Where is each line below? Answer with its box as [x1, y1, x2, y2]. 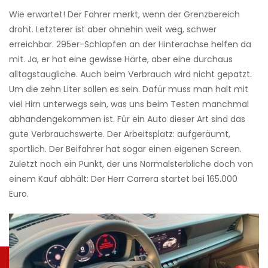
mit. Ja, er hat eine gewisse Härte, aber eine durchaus [9, 53, 233, 66]
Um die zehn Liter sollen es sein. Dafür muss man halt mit [9, 83, 248, 96]
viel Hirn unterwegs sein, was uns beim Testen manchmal [9, 98, 249, 111]
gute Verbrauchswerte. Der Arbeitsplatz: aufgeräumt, [9, 128, 230, 141]
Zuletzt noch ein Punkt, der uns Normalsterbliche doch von [9, 158, 253, 170]
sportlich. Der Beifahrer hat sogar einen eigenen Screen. [9, 143, 242, 156]
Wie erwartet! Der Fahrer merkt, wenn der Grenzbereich [9, 8, 240, 21]
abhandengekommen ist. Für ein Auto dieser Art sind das [9, 113, 245, 126]
